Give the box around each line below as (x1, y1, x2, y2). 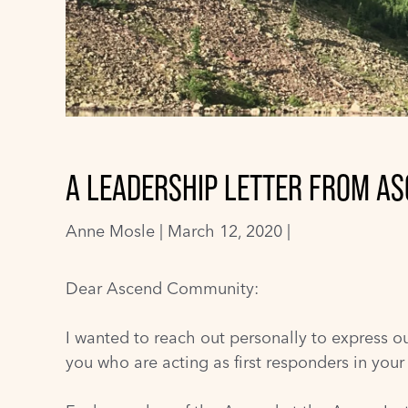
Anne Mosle (66, 220, 155, 241)
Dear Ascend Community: (66, 278, 259, 299)
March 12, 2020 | (168, 220, 291, 241)
